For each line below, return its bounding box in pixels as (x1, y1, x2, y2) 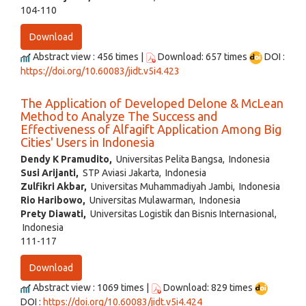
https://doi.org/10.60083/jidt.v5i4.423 (20, 66, 180, 77)
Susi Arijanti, (20, 167, 79, 179)
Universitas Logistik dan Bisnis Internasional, (86, 208, 277, 220)
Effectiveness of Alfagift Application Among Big (20, 122, 281, 137)
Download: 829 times (161, 282, 255, 294)
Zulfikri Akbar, (20, 181, 87, 193)
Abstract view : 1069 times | (31, 282, 151, 294)
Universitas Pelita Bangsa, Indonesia (112, 154, 270, 165)
